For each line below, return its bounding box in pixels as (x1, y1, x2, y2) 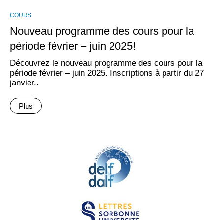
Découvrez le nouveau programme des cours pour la (10, 58, 202, 68)
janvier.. (10, 78, 39, 87)
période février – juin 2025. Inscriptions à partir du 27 (10, 68, 204, 78)
